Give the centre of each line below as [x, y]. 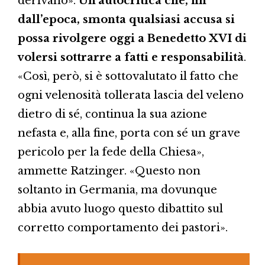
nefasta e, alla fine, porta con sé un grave [129, 133]
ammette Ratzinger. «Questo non [109, 171]
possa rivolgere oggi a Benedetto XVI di [132, 38]
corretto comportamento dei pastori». [123, 227]
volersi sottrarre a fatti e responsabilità [131, 57]
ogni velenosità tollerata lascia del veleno [131, 95]
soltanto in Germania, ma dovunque [117, 190]
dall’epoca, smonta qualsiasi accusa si [126, 19]
